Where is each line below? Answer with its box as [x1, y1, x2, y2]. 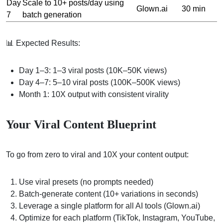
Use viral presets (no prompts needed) [19, 177, 153, 186]
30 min [182, 4, 206, 13]
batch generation [22, 10, 82, 19]
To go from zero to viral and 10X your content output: [6, 150, 189, 159]
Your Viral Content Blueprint [6, 117, 156, 131]
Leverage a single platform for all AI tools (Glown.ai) [19, 201, 200, 210]
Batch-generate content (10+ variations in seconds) [19, 189, 198, 198]
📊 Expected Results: [6, 38, 80, 47]
